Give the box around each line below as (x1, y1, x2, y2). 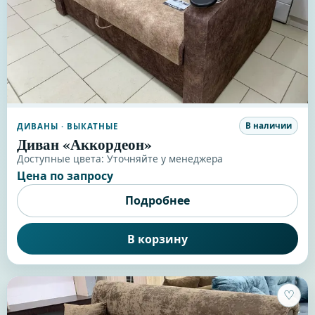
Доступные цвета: (16, 152, 107, 166)
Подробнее (124, 193, 190, 209)
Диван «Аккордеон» (16, 133, 152, 155)
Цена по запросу (16, 168, 113, 184)
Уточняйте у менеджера (106, 152, 223, 166)
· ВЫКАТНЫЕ (58, 120, 119, 131)
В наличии (245, 120, 292, 131)
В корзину (127, 231, 188, 247)
